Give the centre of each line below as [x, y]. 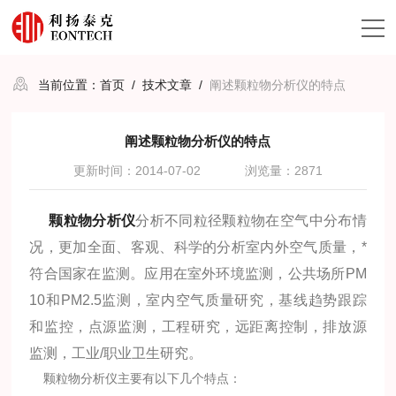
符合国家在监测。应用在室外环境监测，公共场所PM [198, 274]
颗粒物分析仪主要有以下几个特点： [136, 378]
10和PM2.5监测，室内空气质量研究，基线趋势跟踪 [198, 300]
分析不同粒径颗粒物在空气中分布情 [251, 221]
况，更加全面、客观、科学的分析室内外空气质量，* [198, 247]
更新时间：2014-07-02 [137, 171]
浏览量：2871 [283, 171]
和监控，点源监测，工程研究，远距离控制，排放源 [198, 327]
